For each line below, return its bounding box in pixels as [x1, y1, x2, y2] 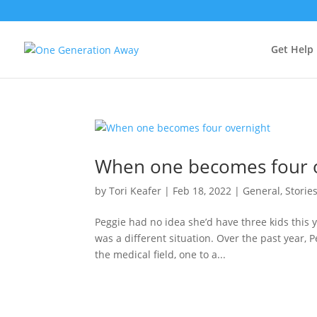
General [243, 184, 281, 197]
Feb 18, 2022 [173, 184, 232, 197]
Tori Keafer [109, 184, 162, 197]
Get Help [271, 42, 313, 56]
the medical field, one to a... [95, 248, 226, 261]
